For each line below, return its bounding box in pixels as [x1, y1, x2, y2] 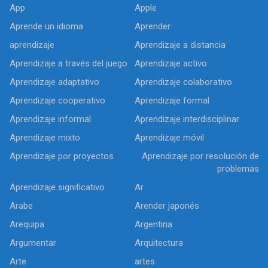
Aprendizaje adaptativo [10, 77, 99, 87]
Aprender [135, 21, 170, 32]
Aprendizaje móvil [135, 132, 204, 143]
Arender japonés [135, 200, 199, 211]
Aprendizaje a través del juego [10, 58, 127, 69]
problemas [217, 163, 259, 174]
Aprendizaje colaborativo [135, 77, 232, 87]
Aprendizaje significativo [10, 182, 105, 193]
